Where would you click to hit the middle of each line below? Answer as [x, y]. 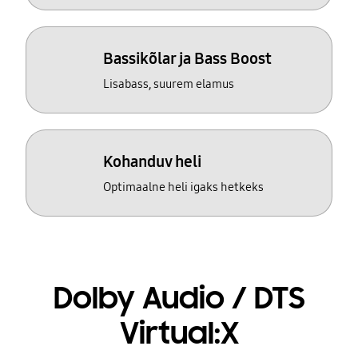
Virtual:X [179, 333]
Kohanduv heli [153, 162]
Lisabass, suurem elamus [169, 84]
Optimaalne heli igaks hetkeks [184, 187]
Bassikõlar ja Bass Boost [188, 59]
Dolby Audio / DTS [179, 298]
